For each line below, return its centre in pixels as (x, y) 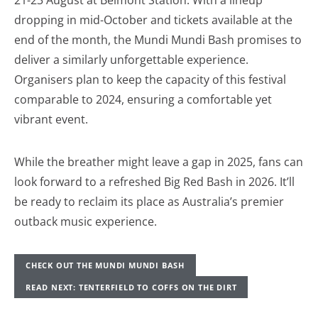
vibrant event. (51, 120)
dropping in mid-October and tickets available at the (153, 20)
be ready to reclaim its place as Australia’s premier (149, 202)
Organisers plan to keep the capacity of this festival (150, 80)
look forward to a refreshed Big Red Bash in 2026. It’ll (154, 182)
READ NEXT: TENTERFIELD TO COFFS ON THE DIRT (131, 287)
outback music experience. (86, 222)
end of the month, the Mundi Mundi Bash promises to (158, 40)
